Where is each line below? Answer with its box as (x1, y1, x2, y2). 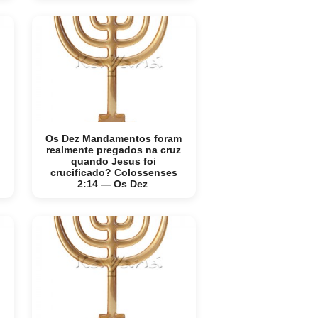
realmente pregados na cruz (46, 144, 182, 155)
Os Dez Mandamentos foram (45, 133, 182, 144)
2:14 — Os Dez (77, 178, 150, 190)
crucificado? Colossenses (50, 167, 177, 178)
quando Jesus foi (71, 155, 157, 167)
